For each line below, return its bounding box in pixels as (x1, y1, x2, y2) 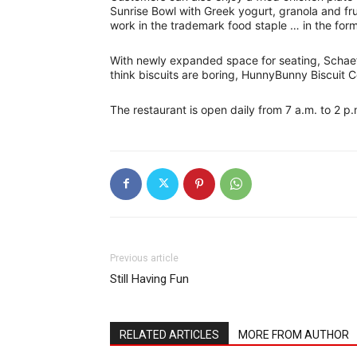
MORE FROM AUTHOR (238, 328, 349, 341)
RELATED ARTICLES (120, 328, 219, 341)
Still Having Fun (110, 271, 189, 286)
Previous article (110, 252, 178, 264)
